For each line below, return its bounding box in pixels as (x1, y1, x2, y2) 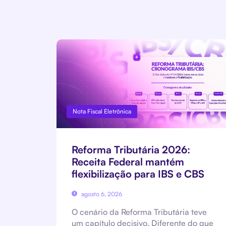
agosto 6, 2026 (79, 190, 122, 198)
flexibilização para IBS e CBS (72, 167, 204, 180)
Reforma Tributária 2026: (72, 143, 190, 156)
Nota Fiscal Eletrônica (73, 107, 131, 115)
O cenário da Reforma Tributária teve (72, 206, 207, 217)
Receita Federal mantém (72, 155, 184, 168)
